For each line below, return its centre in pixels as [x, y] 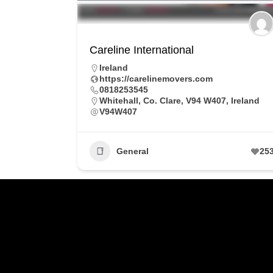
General [133, 151]
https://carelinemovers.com [156, 79]
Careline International [142, 50]
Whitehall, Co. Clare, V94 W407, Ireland [179, 101]
